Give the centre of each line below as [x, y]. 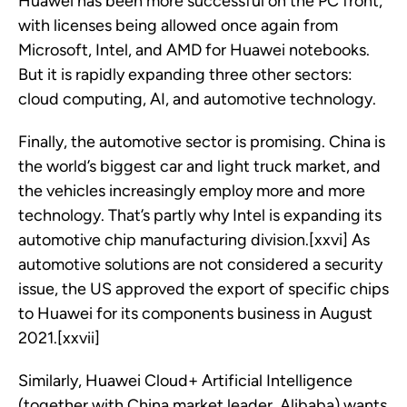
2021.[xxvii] [59, 338]
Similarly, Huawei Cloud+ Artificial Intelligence [185, 381]
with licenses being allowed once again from [178, 26]
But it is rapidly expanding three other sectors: [185, 75]
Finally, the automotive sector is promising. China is [202, 142]
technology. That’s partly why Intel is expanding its [200, 216]
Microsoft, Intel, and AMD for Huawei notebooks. [194, 50]
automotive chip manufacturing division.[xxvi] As [194, 240]
